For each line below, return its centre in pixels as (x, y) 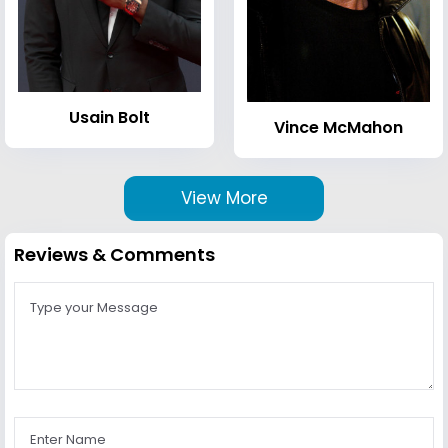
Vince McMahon (338, 128)
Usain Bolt (109, 118)
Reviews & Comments (114, 255)
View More (224, 198)
